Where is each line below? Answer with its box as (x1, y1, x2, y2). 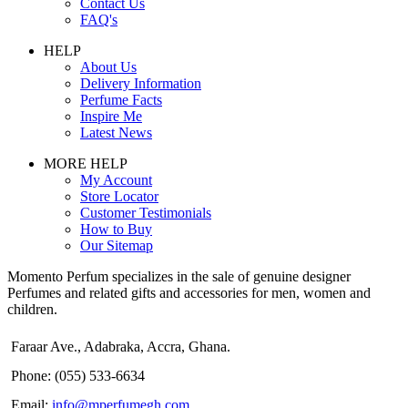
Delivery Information (80, 76, 201, 92)
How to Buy (80, 221, 152, 238)
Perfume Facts (80, 92, 162, 108)
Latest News (80, 125, 152, 141)
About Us (80, 59, 137, 76)
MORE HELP (44, 156, 127, 172)
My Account (80, 172, 152, 189)
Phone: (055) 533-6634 (11, 368, 145, 384)
